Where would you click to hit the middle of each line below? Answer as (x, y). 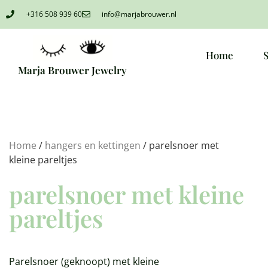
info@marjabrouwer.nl (139, 14)
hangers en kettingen (93, 146)
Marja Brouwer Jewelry (73, 70)
